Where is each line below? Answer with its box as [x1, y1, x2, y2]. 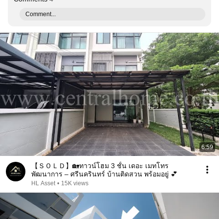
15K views [61, 180, 88, 187]
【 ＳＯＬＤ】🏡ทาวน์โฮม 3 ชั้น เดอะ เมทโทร [31, 162, 169, 170]
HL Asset [31, 180, 55, 187]
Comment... [25, 11, 56, 18]
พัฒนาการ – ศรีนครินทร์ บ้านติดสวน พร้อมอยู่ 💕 [31, 170, 177, 178]
